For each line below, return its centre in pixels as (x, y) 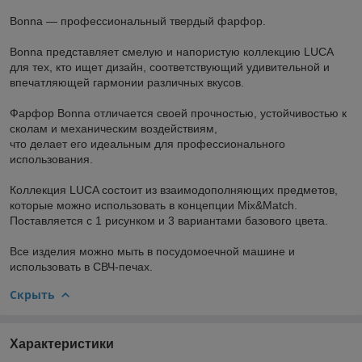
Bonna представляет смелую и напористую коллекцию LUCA (171, 51)
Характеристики (62, 343)
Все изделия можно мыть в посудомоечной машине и (152, 251)
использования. (51, 159)
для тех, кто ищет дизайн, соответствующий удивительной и (170, 67)
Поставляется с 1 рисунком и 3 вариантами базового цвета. (169, 220)
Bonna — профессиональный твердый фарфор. (138, 21)
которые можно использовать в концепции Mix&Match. (154, 205)
